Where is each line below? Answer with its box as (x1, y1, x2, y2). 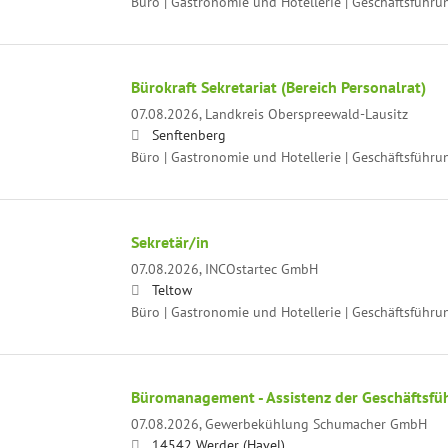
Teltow (151, 279, 192, 299)
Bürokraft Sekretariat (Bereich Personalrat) (130, 76, 426, 97)
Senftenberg (151, 124, 226, 144)
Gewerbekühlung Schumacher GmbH (204, 413, 427, 433)
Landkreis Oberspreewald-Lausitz (204, 103, 408, 123)
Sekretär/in (130, 231, 209, 252)
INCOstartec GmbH (204, 258, 318, 278)
